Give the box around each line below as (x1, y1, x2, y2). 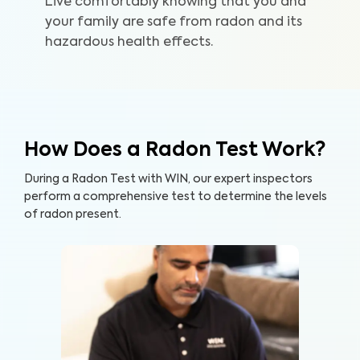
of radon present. (24, 209, 121, 220)
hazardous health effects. (45, 36, 213, 49)
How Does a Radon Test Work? (24, 141, 325, 160)
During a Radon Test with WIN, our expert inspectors (24, 174, 313, 185)
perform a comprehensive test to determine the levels (24, 191, 327, 202)
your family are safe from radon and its (45, 16, 302, 29)
